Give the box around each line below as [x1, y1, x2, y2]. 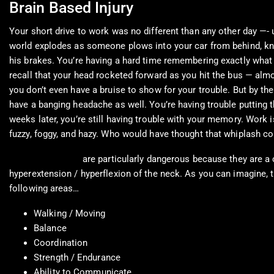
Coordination [34, 237, 88, 249]
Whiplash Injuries [9, 154, 80, 165]
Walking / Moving [34, 208, 106, 220]
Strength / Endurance [34, 252, 120, 264]
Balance [34, 223, 67, 234]
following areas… [9, 183, 80, 194]
